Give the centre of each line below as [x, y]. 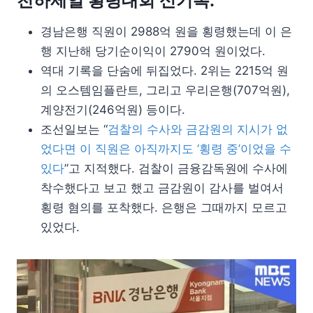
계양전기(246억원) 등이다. [113, 110]
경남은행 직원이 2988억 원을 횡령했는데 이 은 [166, 32]
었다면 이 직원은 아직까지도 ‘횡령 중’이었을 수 [166, 149]
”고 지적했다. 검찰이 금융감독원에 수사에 [176, 169]
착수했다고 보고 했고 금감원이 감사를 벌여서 [162, 188]
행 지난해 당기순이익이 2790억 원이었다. [153, 51]
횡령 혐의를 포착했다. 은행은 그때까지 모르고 [164, 208]
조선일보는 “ [74, 130]
